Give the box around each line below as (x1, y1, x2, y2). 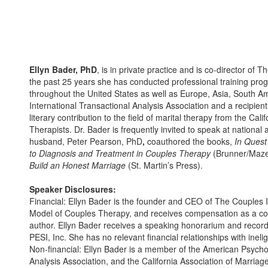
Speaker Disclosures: (29, 183, 116, 195)
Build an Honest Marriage (29, 159, 126, 171)
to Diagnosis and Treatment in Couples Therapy (29, 147, 211, 159)
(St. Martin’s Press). (126, 159, 203, 171)
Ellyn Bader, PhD (29, 63, 97, 75)
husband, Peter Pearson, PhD (29, 135, 142, 147)
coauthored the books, (145, 135, 234, 147)
